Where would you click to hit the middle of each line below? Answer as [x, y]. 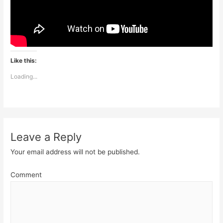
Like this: [24, 60]
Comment [26, 174]
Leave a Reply [46, 137]
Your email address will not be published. [75, 152]
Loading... [24, 76]
